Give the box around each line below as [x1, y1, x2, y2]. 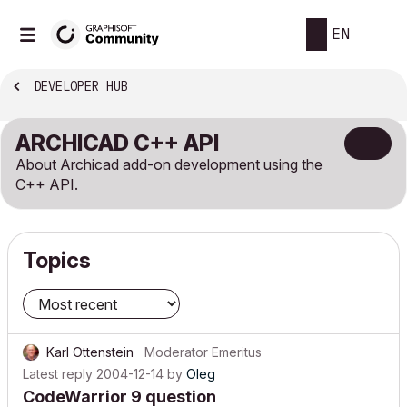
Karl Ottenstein [46, 344, 134, 360]
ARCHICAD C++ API [15, 130, 219, 156]
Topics [23, 247, 91, 273]
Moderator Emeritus [144, 344, 262, 360]
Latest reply [23, 366, 93, 382]
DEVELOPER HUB [34, 78, 128, 95]
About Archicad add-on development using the [15, 155, 323, 174]
